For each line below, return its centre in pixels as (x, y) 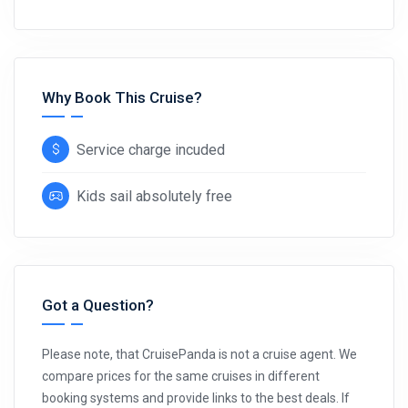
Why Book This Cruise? (122, 97)
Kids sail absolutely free (154, 196)
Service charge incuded (151, 150)
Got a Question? (98, 305)
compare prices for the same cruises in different (181, 376)
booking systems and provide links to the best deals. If (196, 398)
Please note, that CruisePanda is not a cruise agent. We (199, 354)
